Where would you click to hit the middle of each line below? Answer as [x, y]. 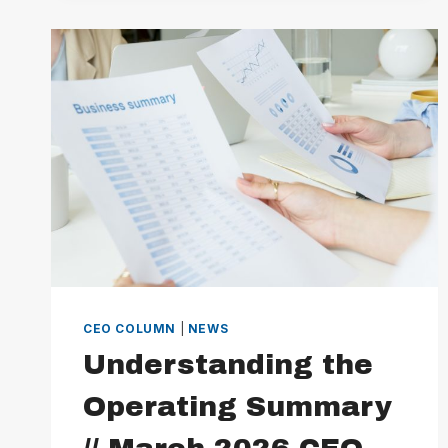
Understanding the [228, 365]
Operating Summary [237, 407]
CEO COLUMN [129, 329]
